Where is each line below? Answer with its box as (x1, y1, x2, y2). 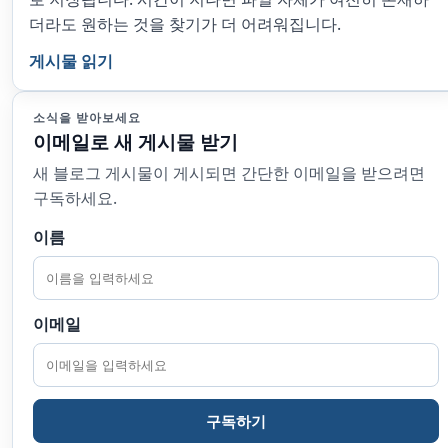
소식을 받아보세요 (33, 109, 141, 125)
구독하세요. (33, 187, 117, 209)
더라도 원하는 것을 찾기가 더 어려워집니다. (29, 13, 341, 35)
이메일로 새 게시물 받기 (33, 128, 238, 155)
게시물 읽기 (29, 50, 113, 72)
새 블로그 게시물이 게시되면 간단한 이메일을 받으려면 (33, 162, 425, 184)
